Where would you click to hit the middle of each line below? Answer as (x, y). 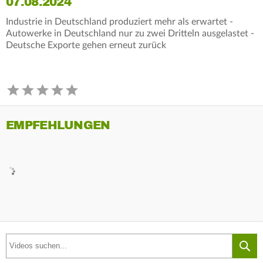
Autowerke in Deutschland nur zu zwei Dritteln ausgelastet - (130, 33)
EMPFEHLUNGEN (58, 125)
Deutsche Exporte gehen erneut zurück (86, 45)
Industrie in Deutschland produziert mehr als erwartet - (119, 21)
